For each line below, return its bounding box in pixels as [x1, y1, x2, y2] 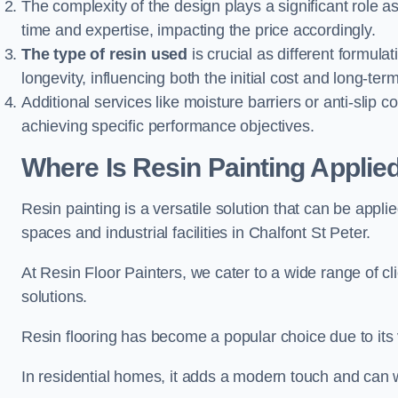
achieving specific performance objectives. [21, 117, 314, 135]
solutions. [21, 288, 88, 306]
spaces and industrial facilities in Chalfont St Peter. [21, 224, 371, 242]
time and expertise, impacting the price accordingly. [21, 21, 376, 39]
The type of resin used [21, 45, 188, 63]
